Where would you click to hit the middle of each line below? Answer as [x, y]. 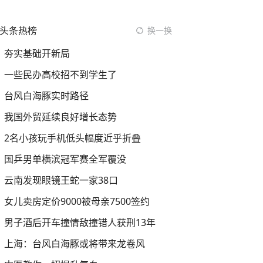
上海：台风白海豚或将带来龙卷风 [75, 244]
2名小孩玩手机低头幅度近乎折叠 [73, 138]
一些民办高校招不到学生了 [60, 75]
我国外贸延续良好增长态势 [60, 117]
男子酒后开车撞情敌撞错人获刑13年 [80, 222]
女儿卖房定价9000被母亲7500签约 [77, 201]
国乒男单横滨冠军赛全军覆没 [65, 159]
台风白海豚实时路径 [46, 96]
